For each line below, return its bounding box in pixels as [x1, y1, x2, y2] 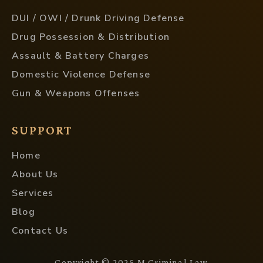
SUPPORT [12, 123, 72, 138]
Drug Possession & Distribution [12, 31, 170, 44]
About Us [12, 168, 59, 181]
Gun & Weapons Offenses [12, 87, 140, 100]
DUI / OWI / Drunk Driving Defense [12, 12, 185, 25]
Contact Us [12, 224, 68, 238]
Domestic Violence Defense [12, 68, 150, 82]
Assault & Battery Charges [12, 49, 149, 63]
